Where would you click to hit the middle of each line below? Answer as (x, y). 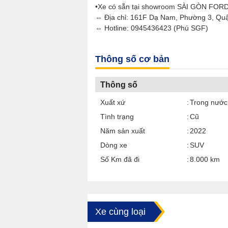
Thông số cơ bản (132, 59)
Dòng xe (114, 145)
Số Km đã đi (120, 159)
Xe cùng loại (120, 212)
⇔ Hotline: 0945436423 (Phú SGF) (152, 28)
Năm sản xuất (123, 131)
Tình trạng (117, 117)
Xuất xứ (113, 102)
